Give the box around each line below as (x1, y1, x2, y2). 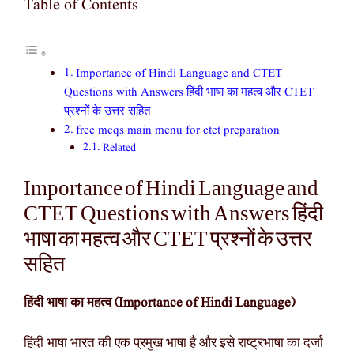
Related (102, 140, 136, 156)
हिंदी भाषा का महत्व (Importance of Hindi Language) (24, 294, 295, 313)
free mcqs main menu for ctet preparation (76, 121, 281, 139)
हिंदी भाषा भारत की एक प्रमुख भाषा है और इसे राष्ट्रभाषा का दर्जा (24, 333, 323, 352)
